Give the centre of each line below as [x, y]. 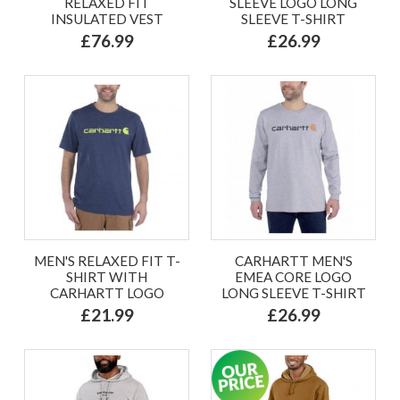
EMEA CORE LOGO [293, 276]
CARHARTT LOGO [107, 292]
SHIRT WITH [107, 276]
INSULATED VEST [107, 18]
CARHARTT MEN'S [293, 260]
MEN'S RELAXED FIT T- [107, 260]
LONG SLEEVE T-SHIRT [293, 292]
